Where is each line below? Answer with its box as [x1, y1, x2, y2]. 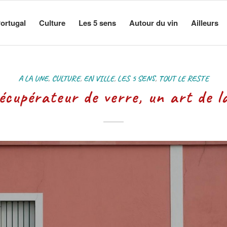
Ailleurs [191, 17, 218, 28]
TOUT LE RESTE [159, 73, 209, 84]
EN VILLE [84, 73, 114, 84]
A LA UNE [18, 73, 48, 84]
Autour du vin [129, 17, 178, 28]
